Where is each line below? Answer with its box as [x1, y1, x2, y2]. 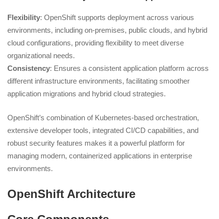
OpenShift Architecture [7, 187, 135, 201]
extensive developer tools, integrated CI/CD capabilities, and [7, 126, 198, 134]
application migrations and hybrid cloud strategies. [7, 89, 166, 98]
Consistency [7, 64, 50, 73]
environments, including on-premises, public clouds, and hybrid [7, 26, 207, 35]
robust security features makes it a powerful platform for [7, 138, 185, 147]
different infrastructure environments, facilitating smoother [7, 77, 190, 86]
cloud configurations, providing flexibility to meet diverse [7, 39, 184, 47]
